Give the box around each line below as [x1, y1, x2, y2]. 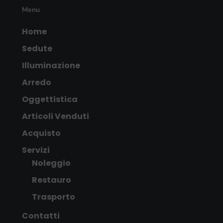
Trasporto [32, 191, 76, 203]
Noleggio [32, 157, 71, 169]
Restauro [32, 174, 72, 186]
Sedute [22, 43, 53, 54]
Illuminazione [22, 60, 81, 71]
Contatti [22, 210, 60, 222]
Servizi [22, 144, 50, 156]
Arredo [22, 77, 52, 88]
